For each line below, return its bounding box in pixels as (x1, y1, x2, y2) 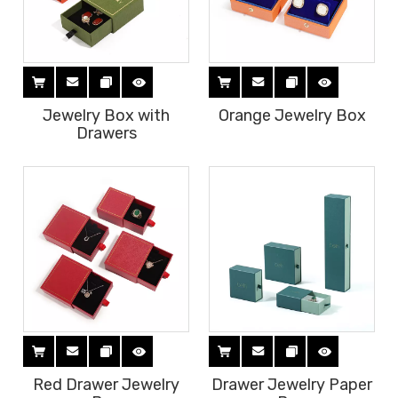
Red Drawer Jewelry (33, 375, 179, 394)
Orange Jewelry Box (218, 106, 366, 125)
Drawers (76, 123, 137, 143)
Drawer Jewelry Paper (211, 375, 372, 394)
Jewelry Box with (43, 106, 170, 125)
